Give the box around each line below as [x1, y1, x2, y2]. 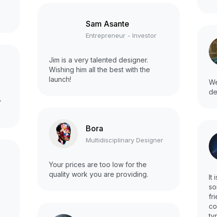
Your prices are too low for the [49, 160, 147, 169]
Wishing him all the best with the [49, 65, 150, 74]
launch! [49, 75, 71, 84]
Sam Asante [86, 18, 129, 29]
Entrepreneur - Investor [86, 31, 156, 39]
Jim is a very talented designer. [49, 56, 148, 64]
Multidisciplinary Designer [86, 136, 163, 144]
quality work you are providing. [49, 170, 148, 179]
